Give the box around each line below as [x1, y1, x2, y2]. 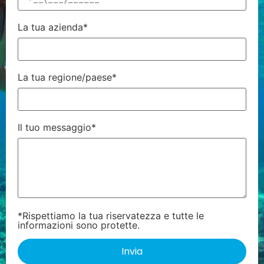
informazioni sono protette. [18, 219, 140, 232]
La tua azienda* [18, 21, 88, 34]
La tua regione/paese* [18, 71, 117, 84]
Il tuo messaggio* [18, 121, 96, 134]
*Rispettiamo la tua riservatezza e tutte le [18, 210, 204, 222]
